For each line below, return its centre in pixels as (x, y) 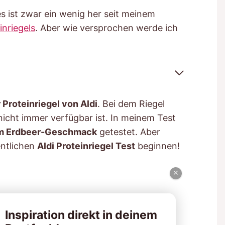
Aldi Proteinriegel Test (86, 146)
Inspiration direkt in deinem (81, 215)
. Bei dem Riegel (131, 103)
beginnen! (157, 146)
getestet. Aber (129, 132)
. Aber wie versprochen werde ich (106, 28)
